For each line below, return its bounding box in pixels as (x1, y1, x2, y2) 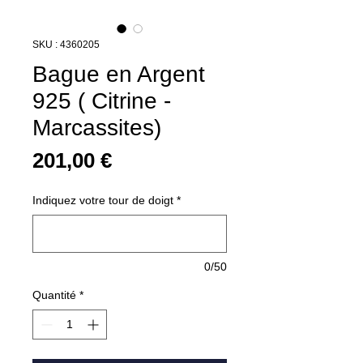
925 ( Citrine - (32, 88, 171, 113)
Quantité (32, 288, 76, 301)
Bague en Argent (32, 61, 205, 87)
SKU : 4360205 (32, 38, 100, 50)
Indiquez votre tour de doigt (32, 193, 173, 207)
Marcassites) (32, 114, 161, 140)
